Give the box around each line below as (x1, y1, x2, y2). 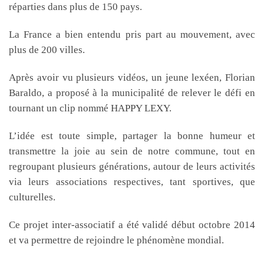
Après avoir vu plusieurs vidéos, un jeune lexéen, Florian (9, 71, 255, 83)
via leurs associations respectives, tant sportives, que (9, 176, 255, 187)
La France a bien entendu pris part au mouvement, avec (9, 28, 255, 40)
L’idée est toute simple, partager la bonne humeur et (9, 130, 255, 141)
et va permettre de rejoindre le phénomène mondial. (9, 235, 224, 246)
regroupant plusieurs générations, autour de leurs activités (9, 160, 255, 172)
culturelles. (9, 191, 55, 203)
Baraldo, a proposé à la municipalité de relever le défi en (9, 87, 255, 98)
